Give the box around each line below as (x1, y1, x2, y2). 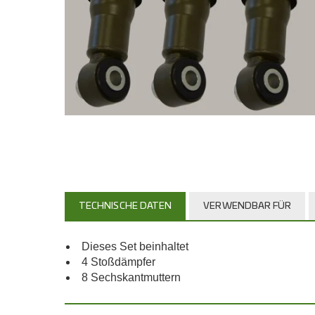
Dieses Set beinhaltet (82, 240, 188, 252)
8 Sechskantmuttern (82, 271, 181, 283)
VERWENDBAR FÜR (203, 202, 292, 211)
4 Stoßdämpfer (82, 256, 155, 268)
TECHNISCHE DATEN (79, 202, 172, 211)
